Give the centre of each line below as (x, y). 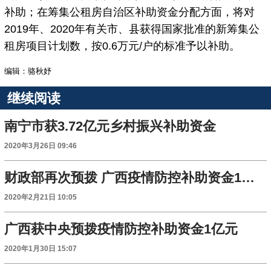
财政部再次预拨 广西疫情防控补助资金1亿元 (248, 178)
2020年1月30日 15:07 (41, 249)
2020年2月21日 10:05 (41, 198)
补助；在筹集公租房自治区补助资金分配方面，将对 (130, 12)
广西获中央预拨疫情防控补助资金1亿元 (121, 229)
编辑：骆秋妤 (28, 71)
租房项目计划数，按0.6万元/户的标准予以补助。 (122, 46)
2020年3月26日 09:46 (41, 146)
